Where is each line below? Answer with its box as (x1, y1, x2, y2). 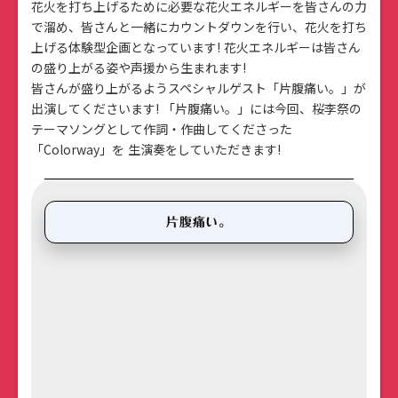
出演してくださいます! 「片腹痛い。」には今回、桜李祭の (31, 99, 362, 118)
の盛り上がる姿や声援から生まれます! (31, 59, 246, 77)
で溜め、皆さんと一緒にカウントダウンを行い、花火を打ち (31, 18, 367, 36)
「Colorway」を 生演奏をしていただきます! (31, 140, 281, 159)
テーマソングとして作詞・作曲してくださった (31, 120, 292, 139)
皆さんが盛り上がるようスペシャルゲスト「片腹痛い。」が (31, 79, 366, 98)
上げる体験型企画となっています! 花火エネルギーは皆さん (31, 38, 361, 57)
